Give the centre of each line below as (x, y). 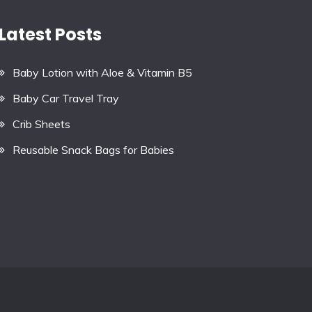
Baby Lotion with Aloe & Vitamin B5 (102, 73)
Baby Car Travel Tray (65, 98)
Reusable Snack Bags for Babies (93, 149)
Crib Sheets (41, 124)
